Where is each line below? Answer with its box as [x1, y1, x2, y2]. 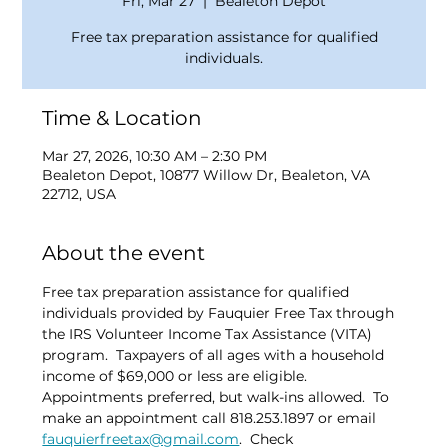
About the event [42, 241, 206, 266]
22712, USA [42, 185, 117, 204]
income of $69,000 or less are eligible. [42, 367, 316, 386]
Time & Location [42, 106, 203, 131]
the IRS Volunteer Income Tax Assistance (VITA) [42, 325, 377, 344]
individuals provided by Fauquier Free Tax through [42, 304, 399, 323]
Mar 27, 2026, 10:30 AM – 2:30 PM [42, 147, 268, 166]
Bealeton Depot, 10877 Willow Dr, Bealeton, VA [42, 166, 371, 185]
